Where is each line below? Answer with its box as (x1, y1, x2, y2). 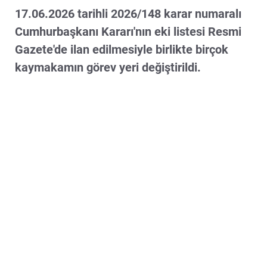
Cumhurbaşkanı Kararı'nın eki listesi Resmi (15, 24, 241, 39)
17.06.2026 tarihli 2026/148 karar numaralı (15, 6, 241, 21)
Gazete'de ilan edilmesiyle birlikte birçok (15, 42, 228, 57)
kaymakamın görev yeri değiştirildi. (15, 60, 201, 74)
